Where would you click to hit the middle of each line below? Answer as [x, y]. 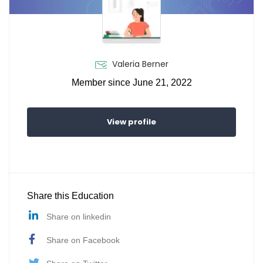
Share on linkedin [79, 217]
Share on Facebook [83, 240]
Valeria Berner [139, 64]
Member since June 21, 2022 [131, 83]
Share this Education [70, 196]
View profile [131, 122]
